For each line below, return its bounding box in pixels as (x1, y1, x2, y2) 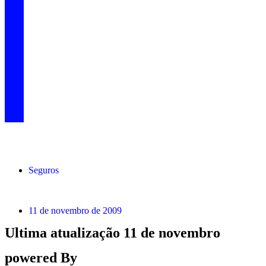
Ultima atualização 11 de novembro (5, 225, 220, 241)
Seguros (28, 165, 59, 176)
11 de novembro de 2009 (28, 205, 122, 216)
